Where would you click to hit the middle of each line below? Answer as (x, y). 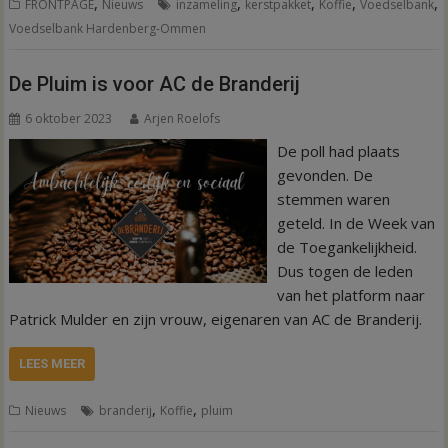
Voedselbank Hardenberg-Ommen (108, 28)
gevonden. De (324, 174)
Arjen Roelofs (182, 118)
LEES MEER (52, 363)
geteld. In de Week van (355, 222)
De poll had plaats (338, 150)
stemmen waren (333, 198)
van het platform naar (350, 294)
